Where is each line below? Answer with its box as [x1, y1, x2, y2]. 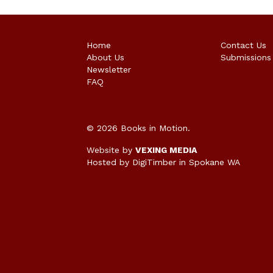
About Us [87, 52, 124, 63]
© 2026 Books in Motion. [87, 123, 190, 133]
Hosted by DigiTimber [87, 157, 176, 168]
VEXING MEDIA [135, 145, 197, 155]
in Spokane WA [176, 157, 240, 168]
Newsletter [87, 65, 131, 75]
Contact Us [221, 40, 266, 51]
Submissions [221, 52, 271, 63]
